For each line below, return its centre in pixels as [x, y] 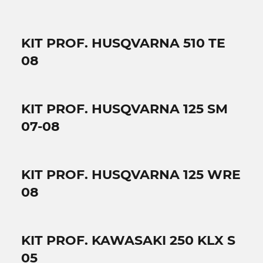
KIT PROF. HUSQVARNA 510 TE [123, 43]
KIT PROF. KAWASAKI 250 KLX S [128, 240]
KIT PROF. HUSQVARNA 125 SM [124, 109]
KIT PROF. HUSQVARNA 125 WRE [131, 174]
